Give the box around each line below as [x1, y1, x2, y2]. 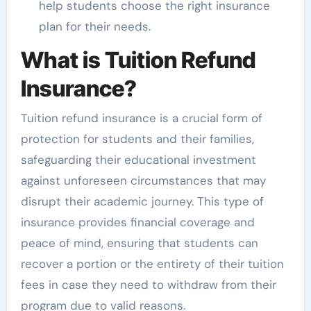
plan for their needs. [38, 19, 151, 35]
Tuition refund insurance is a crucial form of [20, 110, 262, 126]
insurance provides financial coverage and [20, 214, 255, 230]
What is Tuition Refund [20, 47, 256, 74]
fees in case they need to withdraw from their [20, 276, 276, 292]
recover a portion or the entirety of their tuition [20, 255, 284, 271]
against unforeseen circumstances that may [20, 172, 266, 188]
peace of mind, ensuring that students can [20, 235, 258, 251]
